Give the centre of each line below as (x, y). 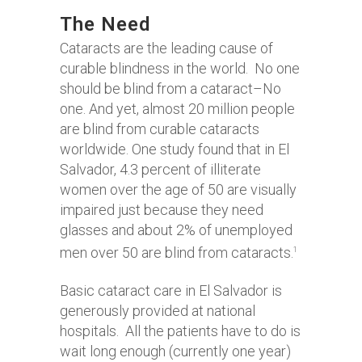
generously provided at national (158, 311)
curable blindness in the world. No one (180, 68)
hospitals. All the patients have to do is (180, 331)
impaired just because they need (162, 210)
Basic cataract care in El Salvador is (171, 290)
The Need (105, 24)
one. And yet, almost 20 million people (177, 109)
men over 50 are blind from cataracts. (177, 253)
